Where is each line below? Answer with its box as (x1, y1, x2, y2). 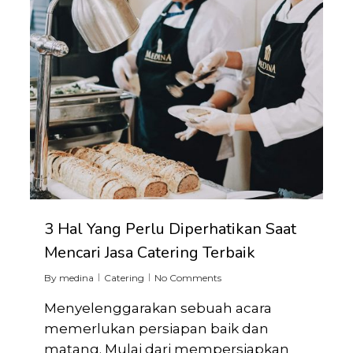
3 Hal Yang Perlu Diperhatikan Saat (44, 218, 297, 240)
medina (59, 272, 95, 284)
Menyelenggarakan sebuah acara (44, 300, 273, 317)
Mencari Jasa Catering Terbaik (44, 242, 256, 264)
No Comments (154, 272, 222, 284)
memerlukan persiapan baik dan (44, 321, 269, 337)
